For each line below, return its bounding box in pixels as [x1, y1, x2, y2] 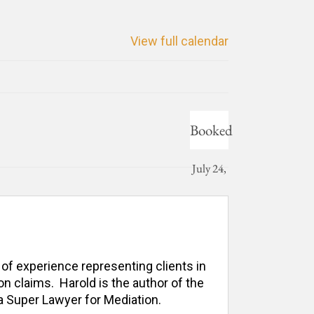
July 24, [192, 161, 226, 176]
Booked [190, 121, 233, 139]
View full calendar [130, 34, 228, 48]
